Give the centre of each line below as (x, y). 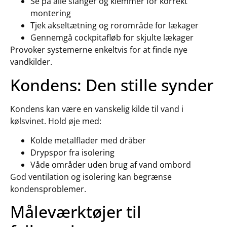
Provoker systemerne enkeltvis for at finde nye (99, 50)
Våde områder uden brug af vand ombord (111, 164)
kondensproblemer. (48, 189)
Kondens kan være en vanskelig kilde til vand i (97, 109)
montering (51, 13)
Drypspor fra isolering (72, 152)
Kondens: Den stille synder (112, 85)
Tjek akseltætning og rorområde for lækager (115, 26)
